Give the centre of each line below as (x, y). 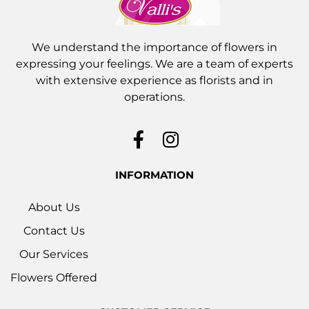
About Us (54, 208)
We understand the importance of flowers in (154, 48)
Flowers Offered (54, 278)
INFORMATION (154, 175)
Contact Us (54, 231)
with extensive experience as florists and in (154, 81)
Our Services (54, 255)
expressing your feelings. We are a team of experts (154, 64)
